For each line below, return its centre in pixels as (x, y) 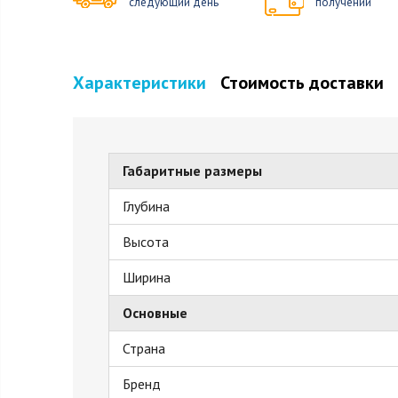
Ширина (147, 277)
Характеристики (142, 83)
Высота (146, 242)
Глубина (146, 206)
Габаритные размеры (192, 171)
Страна (144, 348)
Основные (155, 313)
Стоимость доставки (302, 83)
